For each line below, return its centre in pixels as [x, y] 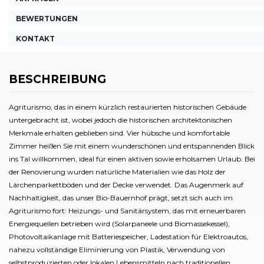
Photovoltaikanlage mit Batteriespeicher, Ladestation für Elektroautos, [128, 237]
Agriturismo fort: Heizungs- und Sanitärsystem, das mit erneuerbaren [127, 211]
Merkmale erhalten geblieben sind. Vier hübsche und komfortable [119, 133]
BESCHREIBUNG [57, 79]
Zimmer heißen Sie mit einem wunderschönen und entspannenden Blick [132, 146]
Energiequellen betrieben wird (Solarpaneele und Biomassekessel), [119, 224]
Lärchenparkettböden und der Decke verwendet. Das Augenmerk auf [126, 185]
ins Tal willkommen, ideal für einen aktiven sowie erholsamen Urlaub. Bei [132, 159]
